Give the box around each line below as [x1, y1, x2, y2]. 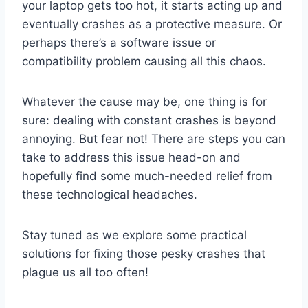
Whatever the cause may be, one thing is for [22, 95, 267, 109]
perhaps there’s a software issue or [22, 36, 216, 50]
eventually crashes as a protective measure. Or [22, 17, 282, 32]
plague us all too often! [22, 265, 148, 280]
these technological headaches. [22, 188, 197, 202]
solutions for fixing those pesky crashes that [22, 247, 265, 261]
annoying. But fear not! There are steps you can [22, 132, 285, 146]
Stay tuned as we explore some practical [22, 228, 247, 243]
